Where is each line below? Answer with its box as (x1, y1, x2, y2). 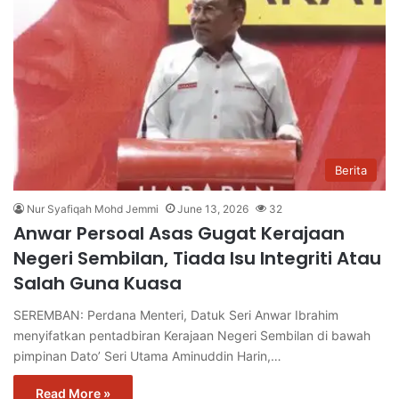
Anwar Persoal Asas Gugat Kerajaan (13, 221, 345, 247)
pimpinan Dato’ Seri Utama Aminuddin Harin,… (13, 348, 281, 364)
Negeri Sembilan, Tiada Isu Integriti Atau (13, 246, 381, 272)
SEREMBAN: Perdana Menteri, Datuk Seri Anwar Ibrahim (13, 307, 338, 323)
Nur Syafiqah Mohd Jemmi (27, 202, 159, 216)
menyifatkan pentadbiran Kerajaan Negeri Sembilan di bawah (13, 328, 370, 344)
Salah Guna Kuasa (13, 271, 182, 297)
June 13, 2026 (177, 202, 248, 216)
